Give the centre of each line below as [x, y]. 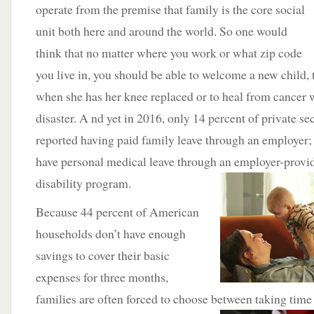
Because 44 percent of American [117, 212]
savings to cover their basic [103, 255]
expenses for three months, [102, 277]
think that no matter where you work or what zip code [169, 53]
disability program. [83, 183]
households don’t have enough [111, 233]
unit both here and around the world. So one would [162, 31]
